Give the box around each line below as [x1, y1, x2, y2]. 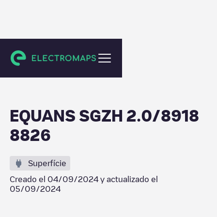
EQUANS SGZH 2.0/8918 [10, 108, 199, 123]
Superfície [28, 159, 66, 167]
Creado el [10, 175, 47, 183]
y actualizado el [98, 175, 158, 183]
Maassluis [19, 52, 50, 59]
